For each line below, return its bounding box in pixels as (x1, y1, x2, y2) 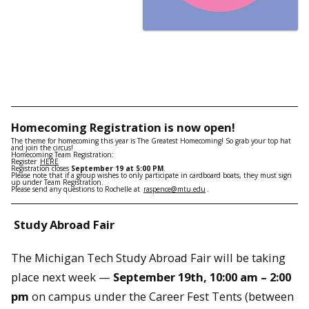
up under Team (11, 177, 63, 187)
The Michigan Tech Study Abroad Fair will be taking (11, 250, 286, 266)
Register (11, 156, 37, 166)
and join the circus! (11, 142, 73, 152)
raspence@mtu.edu (143, 183, 206, 194)
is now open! (161, 119, 238, 135)
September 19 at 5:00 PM (71, 163, 163, 173)
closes (50, 163, 71, 173)
